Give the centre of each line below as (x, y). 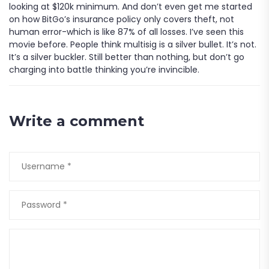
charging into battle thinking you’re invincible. (104, 69)
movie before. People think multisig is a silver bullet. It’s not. (133, 44)
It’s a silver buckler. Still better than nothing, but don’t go (127, 57)
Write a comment (77, 121)
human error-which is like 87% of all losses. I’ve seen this (126, 32)
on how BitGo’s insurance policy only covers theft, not (122, 19)
